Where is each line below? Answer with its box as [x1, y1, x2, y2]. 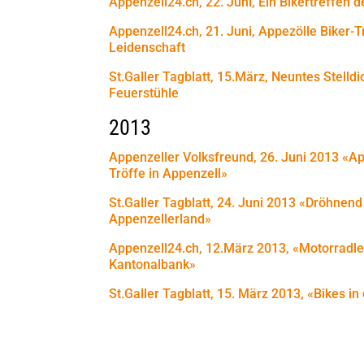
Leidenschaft [109, 39, 186, 55]
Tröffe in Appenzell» [109, 165, 228, 181]
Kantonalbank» [109, 256, 197, 272]
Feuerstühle [109, 84, 180, 101]
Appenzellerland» [109, 210, 212, 227]
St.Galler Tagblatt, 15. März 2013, [109, 285, 305, 301]
